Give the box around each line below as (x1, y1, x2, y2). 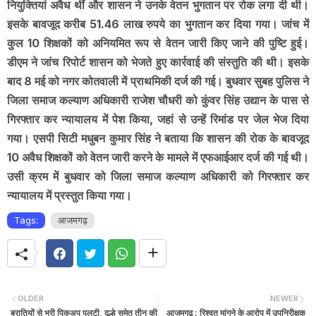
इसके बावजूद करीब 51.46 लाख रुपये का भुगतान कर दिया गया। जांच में (7, 17, 309, 32)
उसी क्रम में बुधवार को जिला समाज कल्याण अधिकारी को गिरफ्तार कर (7, 169, 309, 184)
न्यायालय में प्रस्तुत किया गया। (7, 188, 132, 203)
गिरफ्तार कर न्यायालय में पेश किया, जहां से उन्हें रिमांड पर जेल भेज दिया (7, 112, 309, 127)
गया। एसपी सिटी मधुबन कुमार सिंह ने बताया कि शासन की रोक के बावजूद (7, 131, 309, 146)
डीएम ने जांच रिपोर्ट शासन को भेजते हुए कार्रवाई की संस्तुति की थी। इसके (7, 55, 309, 70)
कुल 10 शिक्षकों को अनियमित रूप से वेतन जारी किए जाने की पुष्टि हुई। (7, 36, 309, 51)
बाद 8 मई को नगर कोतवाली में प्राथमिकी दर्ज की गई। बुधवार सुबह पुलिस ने (7, 74, 309, 89)
